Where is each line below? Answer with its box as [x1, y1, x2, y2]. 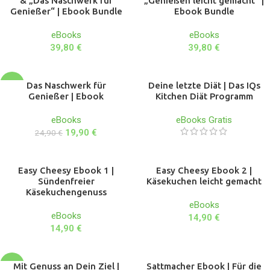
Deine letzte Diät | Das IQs [148, 80, 260, 90]
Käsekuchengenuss [25, 186, 107, 197]
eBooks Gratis [176, 114, 232, 125]
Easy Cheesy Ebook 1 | [18, 165, 114, 175]
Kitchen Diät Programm [155, 90, 253, 101]
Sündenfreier [37, 175, 95, 186]
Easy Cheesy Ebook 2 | [156, 165, 252, 175]
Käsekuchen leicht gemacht [146, 175, 262, 186]
